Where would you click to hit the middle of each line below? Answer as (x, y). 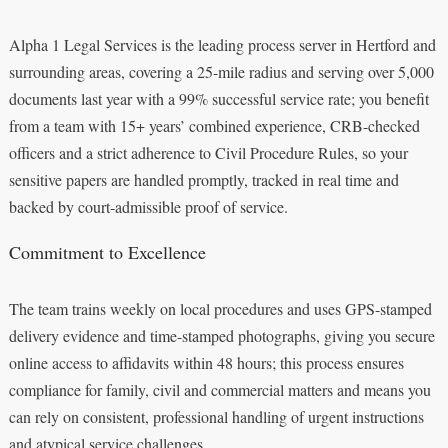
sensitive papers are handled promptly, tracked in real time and (203, 179)
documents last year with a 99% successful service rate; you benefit (218, 98)
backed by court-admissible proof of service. (148, 206)
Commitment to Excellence (107, 251)
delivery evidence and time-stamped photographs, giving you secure (221, 335)
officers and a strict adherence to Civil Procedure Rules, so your (208, 152)
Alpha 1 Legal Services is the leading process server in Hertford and (222, 44)
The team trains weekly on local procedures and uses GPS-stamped (220, 308)
